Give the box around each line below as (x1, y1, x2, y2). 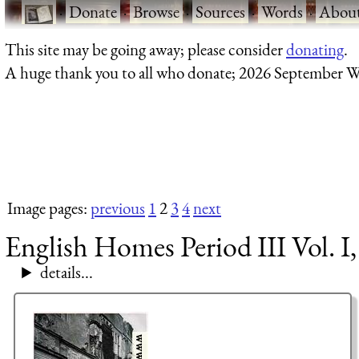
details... (39, 261, 93, 284)
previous (91, 197, 145, 220)
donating (286, 38, 344, 60)
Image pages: (7, 197, 91, 220)
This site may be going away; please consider (5, 38, 286, 60)
